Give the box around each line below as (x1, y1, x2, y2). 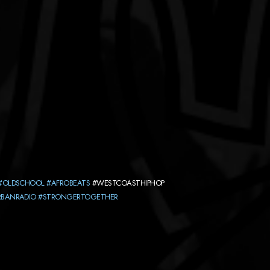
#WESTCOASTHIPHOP (90, 177, 165, 189)
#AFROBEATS (46, 177, 90, 189)
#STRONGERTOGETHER (38, 191, 118, 202)
